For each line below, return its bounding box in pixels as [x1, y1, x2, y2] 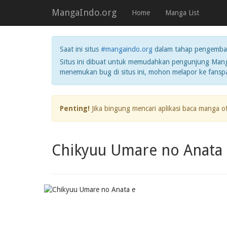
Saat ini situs [60, 45, 101, 53]
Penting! [60, 104, 90, 112]
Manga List [165, 9, 199, 17]
